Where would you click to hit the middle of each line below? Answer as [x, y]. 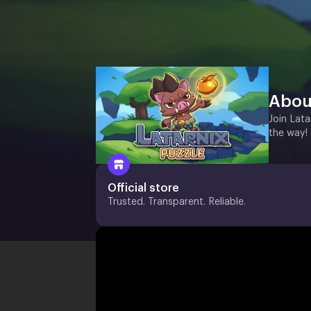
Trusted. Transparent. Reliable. [177, 202]
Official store [143, 188]
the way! [288, 134]
